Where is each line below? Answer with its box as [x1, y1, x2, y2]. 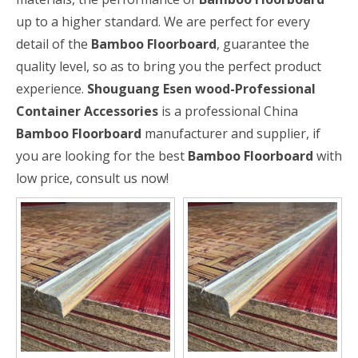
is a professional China [158, 102, 298, 120]
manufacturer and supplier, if [141, 125, 320, 142]
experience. [16, 80, 87, 97]
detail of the [16, 35, 91, 53]
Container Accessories [16, 102, 158, 120]
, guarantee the [217, 35, 309, 53]
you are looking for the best [16, 147, 188, 165]
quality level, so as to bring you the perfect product [16, 58, 321, 75]
